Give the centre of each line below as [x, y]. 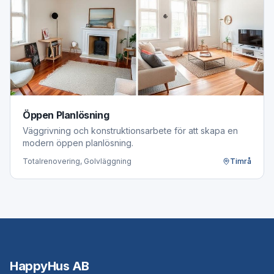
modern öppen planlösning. [78, 143]
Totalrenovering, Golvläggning [77, 161]
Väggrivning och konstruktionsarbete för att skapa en [130, 131]
